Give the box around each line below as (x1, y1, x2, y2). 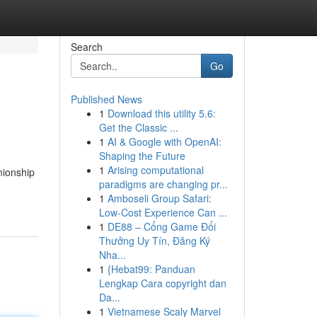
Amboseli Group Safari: (107, 191, 212, 205)
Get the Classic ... (98, 120, 178, 134)
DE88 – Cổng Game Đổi (107, 219, 216, 234)
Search (70, 40, 103, 54)
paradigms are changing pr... (98, 177, 228, 191)
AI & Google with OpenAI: (107, 134, 221, 149)
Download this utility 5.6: (107, 106, 216, 120)
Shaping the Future (98, 149, 185, 163)
